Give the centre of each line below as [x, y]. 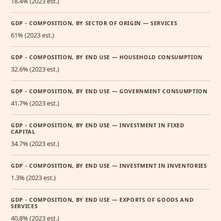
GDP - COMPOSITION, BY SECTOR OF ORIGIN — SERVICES [94, 23]
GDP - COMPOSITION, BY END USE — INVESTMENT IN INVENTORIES [109, 165]
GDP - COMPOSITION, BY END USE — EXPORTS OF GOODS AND [102, 199]
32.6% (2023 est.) [35, 69]
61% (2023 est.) [33, 35]
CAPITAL [23, 131]
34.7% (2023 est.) [35, 143]
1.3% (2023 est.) [33, 177]
